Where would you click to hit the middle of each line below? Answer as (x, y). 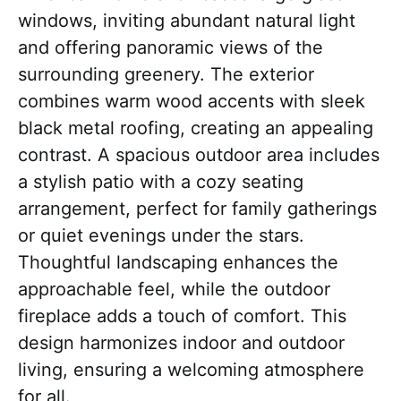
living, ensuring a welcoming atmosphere (191, 370)
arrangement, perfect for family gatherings (197, 209)
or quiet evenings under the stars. (161, 235)
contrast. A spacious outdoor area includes (199, 155)
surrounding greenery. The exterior (166, 74)
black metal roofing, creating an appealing (196, 128)
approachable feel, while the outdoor (174, 289)
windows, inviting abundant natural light (187, 21)
